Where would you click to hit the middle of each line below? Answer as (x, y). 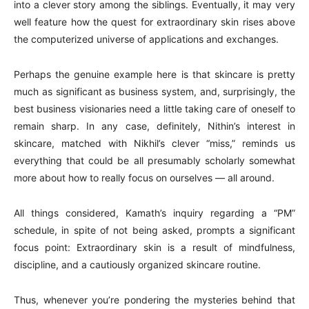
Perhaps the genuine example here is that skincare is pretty (154, 74)
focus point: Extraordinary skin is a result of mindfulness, (154, 247)
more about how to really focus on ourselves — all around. (144, 178)
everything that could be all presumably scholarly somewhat (154, 160)
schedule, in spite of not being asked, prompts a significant (154, 230)
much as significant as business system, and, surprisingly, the (154, 91)
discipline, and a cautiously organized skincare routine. (137, 265)
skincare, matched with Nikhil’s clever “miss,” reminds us (154, 143)
